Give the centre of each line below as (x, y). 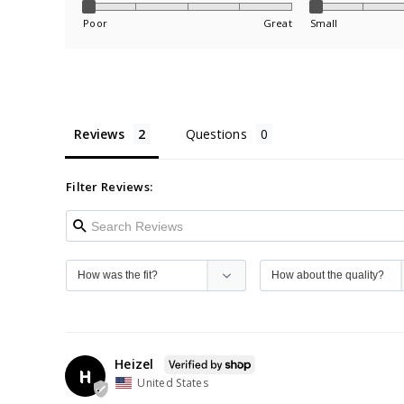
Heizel (134, 363)
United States (173, 383)
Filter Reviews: (110, 187)
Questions (216, 134)
